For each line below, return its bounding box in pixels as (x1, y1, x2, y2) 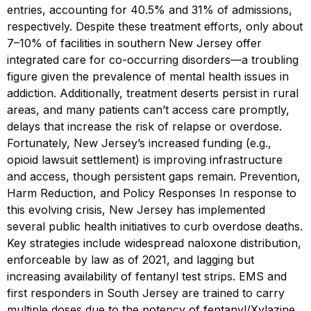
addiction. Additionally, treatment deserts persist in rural (7, 85, 299, 100)
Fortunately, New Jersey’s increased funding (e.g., (7, 135, 271, 150)
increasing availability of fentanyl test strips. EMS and (7, 269, 287, 283)
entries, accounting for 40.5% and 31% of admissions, (7, 2, 292, 17)
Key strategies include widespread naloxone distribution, (7, 235, 301, 250)
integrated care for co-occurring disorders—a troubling (7, 52, 299, 67)
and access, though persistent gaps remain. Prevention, (7, 169, 301, 183)
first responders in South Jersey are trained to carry (7, 285, 285, 300)
